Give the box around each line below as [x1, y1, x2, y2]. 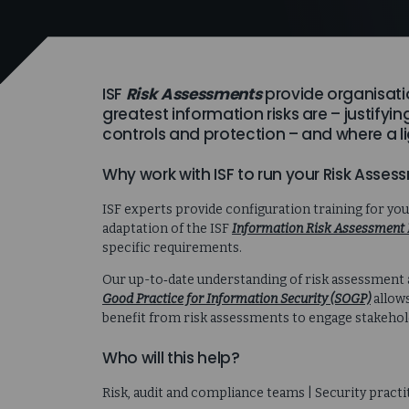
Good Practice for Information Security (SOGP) [102, 290, 371, 307]
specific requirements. [102, 239, 242, 256]
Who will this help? [102, 346, 240, 369]
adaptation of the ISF [102, 220, 232, 236]
